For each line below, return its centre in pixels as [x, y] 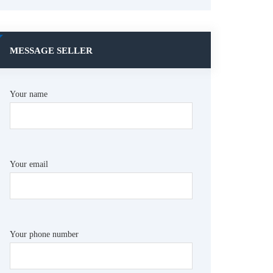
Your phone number [44, 234]
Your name [29, 94]
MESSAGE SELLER [51, 51]
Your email [29, 164]
